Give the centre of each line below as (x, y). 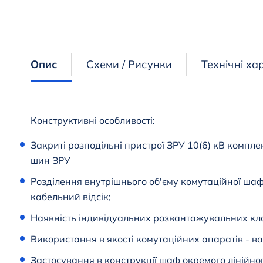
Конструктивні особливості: (93, 121)
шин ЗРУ (50, 161)
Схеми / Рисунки (129, 65)
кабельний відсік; (71, 197)
